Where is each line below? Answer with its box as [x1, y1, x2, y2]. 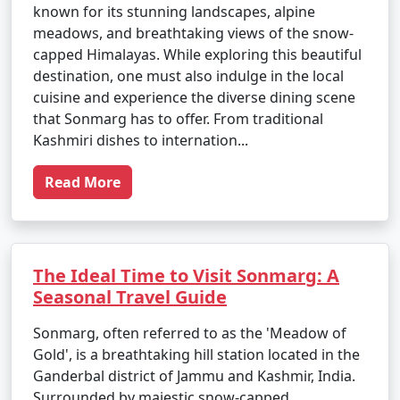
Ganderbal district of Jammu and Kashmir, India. [33, 366, 355, 386]
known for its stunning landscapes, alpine [33, 2, 315, 21]
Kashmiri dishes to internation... [33, 130, 248, 150]
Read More [45, 172, 121, 192]
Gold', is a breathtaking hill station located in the [33, 345, 360, 364]
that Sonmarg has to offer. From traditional [33, 109, 323, 129]
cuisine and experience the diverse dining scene [33, 87, 355, 107]
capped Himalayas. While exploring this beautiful [33, 45, 362, 64]
